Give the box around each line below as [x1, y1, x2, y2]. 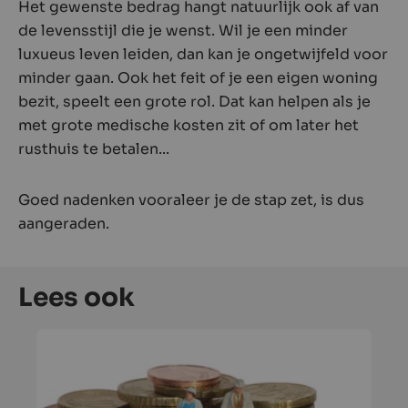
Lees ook [18, 280, 135, 313]
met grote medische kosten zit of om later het [18, 115, 359, 135]
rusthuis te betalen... [18, 138, 169, 158]
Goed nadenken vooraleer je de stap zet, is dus [18, 189, 364, 209]
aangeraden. [18, 213, 109, 233]
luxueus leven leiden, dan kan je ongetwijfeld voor [18, 44, 388, 64]
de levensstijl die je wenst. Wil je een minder [18, 20, 348, 40]
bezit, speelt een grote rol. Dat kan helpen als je [18, 91, 371, 111]
